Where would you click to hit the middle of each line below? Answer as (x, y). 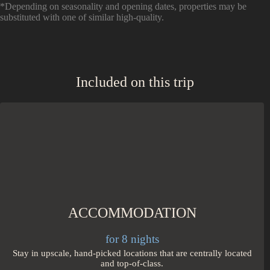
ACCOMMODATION (132, 213)
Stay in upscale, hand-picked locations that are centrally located (132, 253)
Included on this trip (135, 82)
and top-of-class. (132, 263)
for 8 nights (132, 239)
